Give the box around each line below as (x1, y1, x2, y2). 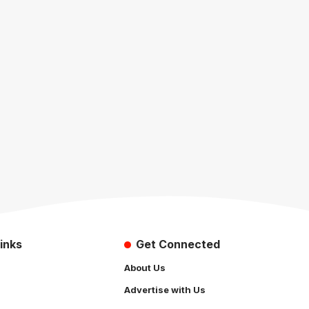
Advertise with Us (124, 283, 206, 295)
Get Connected (135, 237, 220, 251)
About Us (124, 261, 166, 273)
